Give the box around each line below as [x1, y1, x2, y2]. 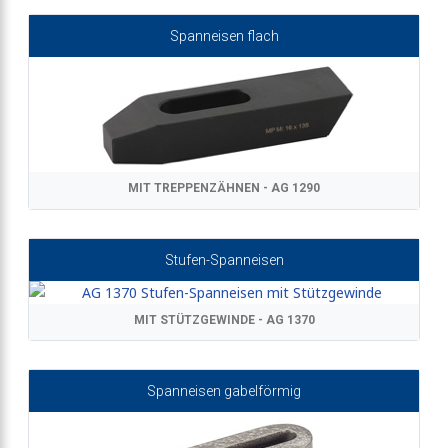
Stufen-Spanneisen [164, 251, 284, 268]
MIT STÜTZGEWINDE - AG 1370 [133, 312, 315, 327]
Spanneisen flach [169, 28, 279, 45]
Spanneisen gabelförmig [147, 382, 301, 399]
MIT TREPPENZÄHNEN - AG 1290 [128, 181, 320, 196]
